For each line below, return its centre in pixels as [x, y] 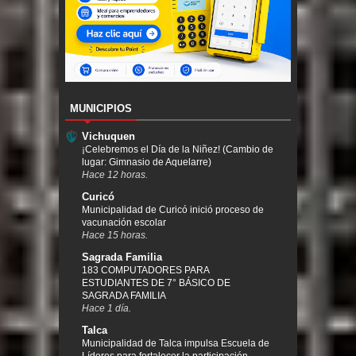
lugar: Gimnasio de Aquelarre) [147, 163]
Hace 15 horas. [115, 235]
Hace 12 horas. [115, 175]
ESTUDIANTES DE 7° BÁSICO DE [156, 283]
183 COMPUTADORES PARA [145, 271]
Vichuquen [108, 137]
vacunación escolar [124, 223]
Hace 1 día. [106, 308]
